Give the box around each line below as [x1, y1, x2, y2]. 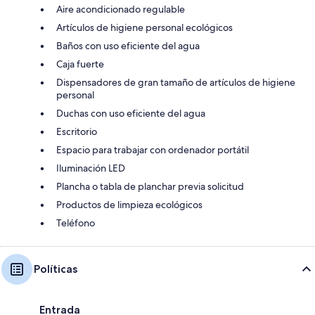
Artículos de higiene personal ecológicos [56, 20, 233, 34]
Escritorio [56, 124, 97, 138]
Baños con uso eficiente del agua [56, 39, 200, 52]
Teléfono [56, 216, 95, 229]
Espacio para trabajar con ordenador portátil [56, 143, 249, 156]
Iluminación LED [56, 161, 125, 174]
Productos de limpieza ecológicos [56, 198, 202, 211]
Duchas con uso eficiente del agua [56, 106, 205, 120]
